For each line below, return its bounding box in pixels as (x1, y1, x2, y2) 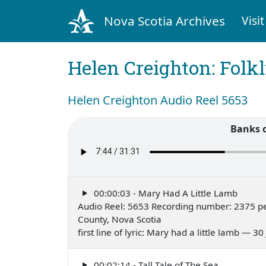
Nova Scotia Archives (103, 12, 225, 29)
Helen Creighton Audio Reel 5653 (68, 91, 248, 108)
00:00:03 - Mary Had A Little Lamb (91, 186, 237, 199)
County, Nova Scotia (78, 213, 161, 225)
